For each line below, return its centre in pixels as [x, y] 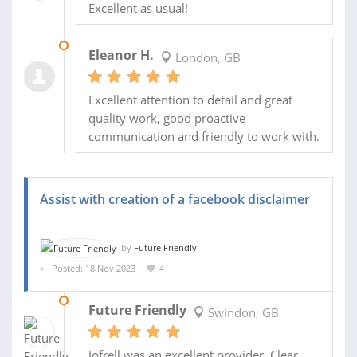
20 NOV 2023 [102, 300]
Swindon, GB [241, 312]
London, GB [206, 57]
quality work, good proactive [167, 118]
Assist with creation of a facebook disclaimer [175, 199]
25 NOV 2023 [102, 45]
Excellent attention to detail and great [190, 99]
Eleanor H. [121, 55]
